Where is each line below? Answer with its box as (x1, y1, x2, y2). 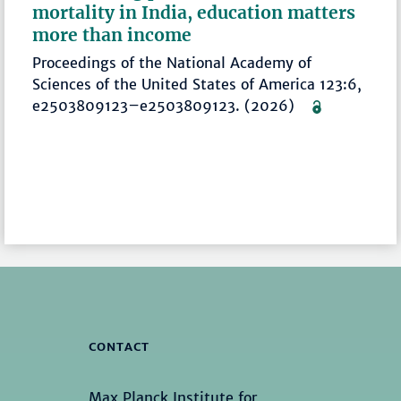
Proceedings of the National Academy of (32, 54, 312, 73)
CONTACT (88, 338, 149, 354)
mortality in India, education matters (32, 2, 356, 24)
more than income (32, 24, 192, 47)
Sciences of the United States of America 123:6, (32, 75, 363, 94)
